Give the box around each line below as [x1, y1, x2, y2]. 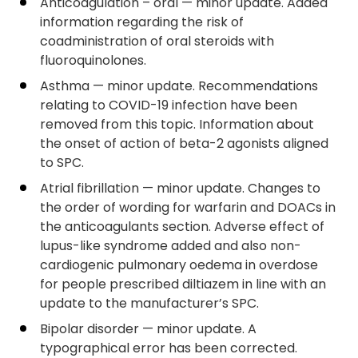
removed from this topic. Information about [40, 115, 314, 133]
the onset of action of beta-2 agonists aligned [40, 134, 328, 153]
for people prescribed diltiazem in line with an [40, 275, 326, 293]
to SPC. [40, 153, 84, 172]
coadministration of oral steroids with [40, 32, 274, 50]
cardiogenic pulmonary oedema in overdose [40, 256, 318, 274]
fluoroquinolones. [40, 51, 146, 70]
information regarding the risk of [40, 13, 244, 31]
